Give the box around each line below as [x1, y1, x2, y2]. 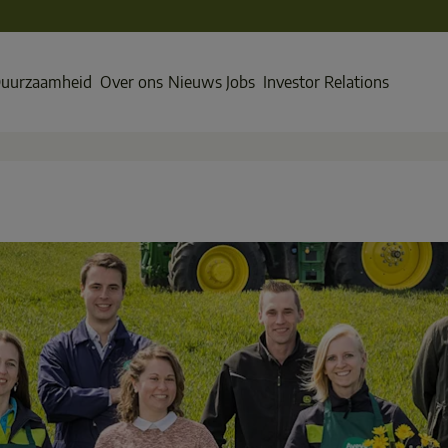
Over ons [99, 72, 163, 92]
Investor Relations [263, 72, 390, 92]
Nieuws [167, 72, 222, 92]
